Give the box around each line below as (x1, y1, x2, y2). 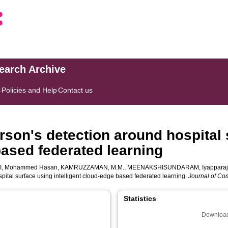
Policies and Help (2, 86, 58, 94)
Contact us (58, 86, 93, 94)
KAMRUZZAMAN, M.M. (61, 164, 125, 171)
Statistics (124, 194, 156, 203)
